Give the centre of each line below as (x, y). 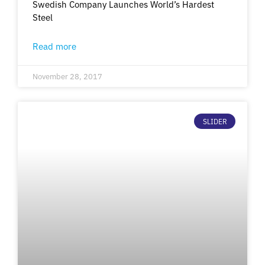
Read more (54, 46)
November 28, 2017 (67, 76)
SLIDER (215, 121)
